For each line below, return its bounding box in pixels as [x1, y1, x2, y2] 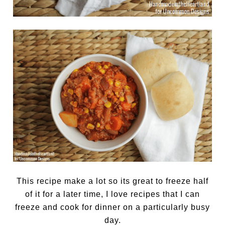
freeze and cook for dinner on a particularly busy [15, 203, 210, 212]
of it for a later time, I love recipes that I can [25, 190, 200, 199]
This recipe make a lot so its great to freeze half [17, 177, 208, 186]
